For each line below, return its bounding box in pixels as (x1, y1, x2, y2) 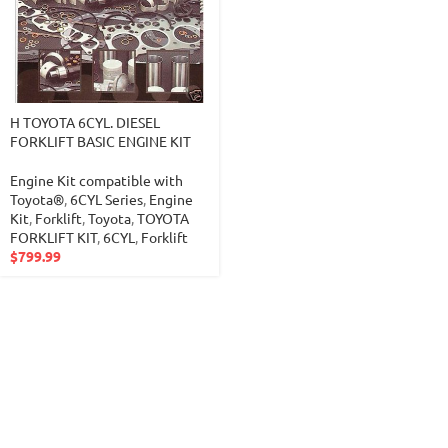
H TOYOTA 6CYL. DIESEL (10, 113, 160, 131)
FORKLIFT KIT (10, 228, 97, 246)
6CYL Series (70, 190, 143, 208)
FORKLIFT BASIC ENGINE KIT (10, 132, 191, 150)
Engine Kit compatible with (10, 171, 183, 189)
